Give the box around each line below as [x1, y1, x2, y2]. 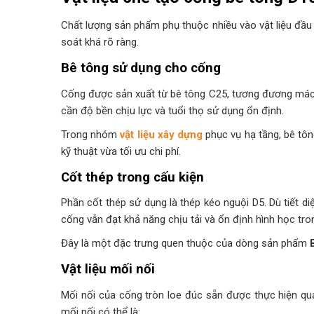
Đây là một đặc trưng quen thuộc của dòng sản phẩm [61, 237, 310, 250]
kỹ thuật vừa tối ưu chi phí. [61, 144, 181, 158]
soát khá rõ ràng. [61, 36, 139, 49]
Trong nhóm [61, 128, 121, 141]
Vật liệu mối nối [61, 261, 155, 278]
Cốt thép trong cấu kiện [61, 169, 204, 185]
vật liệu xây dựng [120, 128, 203, 141]
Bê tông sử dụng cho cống [61, 60, 221, 76]
